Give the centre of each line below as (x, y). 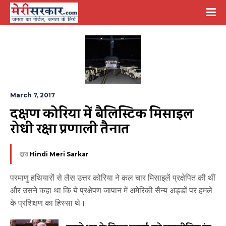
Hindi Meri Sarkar (59, 154)
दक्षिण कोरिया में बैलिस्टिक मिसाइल (102, 114)
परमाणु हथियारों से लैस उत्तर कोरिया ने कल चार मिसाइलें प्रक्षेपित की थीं (113, 178)
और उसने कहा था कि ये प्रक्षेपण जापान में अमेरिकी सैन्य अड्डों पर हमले (111, 190)
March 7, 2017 (33, 95)
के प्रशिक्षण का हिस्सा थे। (48, 203)
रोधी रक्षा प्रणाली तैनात (70, 129)
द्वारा (25, 154)
